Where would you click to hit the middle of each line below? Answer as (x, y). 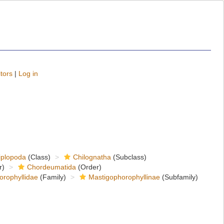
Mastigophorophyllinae (124, 177)
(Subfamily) (179, 177)
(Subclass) (128, 157)
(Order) (88, 167)
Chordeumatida (51, 167)
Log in (28, 73)
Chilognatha (92, 157)
